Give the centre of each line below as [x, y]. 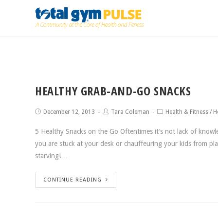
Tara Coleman [130, 112]
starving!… [51, 156]
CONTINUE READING [73, 180]
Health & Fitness [187, 112]
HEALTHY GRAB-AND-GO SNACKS [113, 91]
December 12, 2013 [69, 112]
